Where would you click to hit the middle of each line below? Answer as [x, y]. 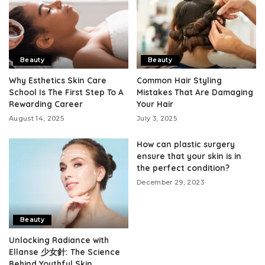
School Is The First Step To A [66, 92]
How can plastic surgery [186, 144]
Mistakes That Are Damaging [195, 92]
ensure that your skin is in [189, 156]
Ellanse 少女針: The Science [64, 251]
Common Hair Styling [179, 80]
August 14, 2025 [37, 119]
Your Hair [155, 104]
